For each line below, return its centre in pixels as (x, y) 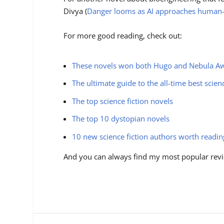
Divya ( (75, 11)
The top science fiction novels (123, 101)
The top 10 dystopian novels (121, 119)
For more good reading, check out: (123, 36)
